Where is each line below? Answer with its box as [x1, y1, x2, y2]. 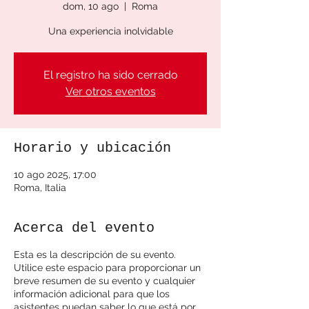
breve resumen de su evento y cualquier [14, 275, 195, 287]
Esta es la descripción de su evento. [14, 249, 176, 261]
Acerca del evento [14, 220, 154, 237]
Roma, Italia [14, 182, 66, 194]
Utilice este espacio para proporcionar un [14, 262, 201, 274]
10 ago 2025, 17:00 [14, 169, 97, 181]
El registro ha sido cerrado [43, 68, 178, 82]
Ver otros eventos [65, 85, 156, 99]
